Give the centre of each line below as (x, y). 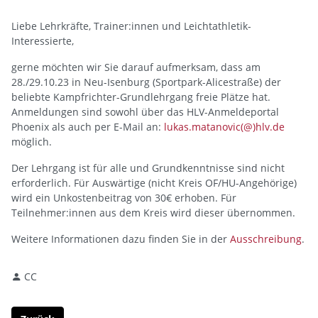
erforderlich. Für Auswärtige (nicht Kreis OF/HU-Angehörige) (154, 183)
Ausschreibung (266, 239)
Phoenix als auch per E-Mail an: (88, 127)
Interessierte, (43, 41)
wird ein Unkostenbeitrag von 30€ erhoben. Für (124, 198)
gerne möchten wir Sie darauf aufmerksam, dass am (136, 67)
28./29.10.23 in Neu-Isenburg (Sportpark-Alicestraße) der (146, 82)
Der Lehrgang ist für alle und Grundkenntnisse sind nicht (148, 168)
